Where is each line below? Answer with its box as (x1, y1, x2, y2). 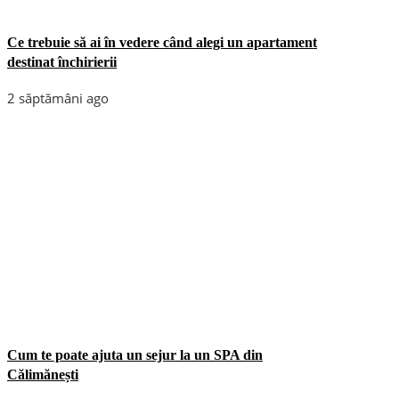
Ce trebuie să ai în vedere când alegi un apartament (7, 34, 317, 50)
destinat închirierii (7, 53, 117, 69)
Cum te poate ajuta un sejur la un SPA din (7, 346, 263, 362)
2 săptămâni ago (7, 88, 109, 107)
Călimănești (7, 366, 78, 382)
